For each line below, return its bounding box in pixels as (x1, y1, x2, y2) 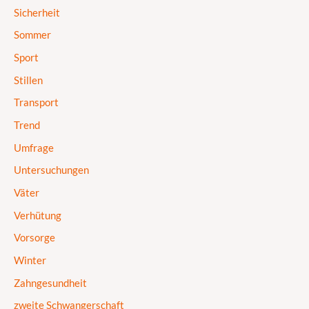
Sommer (14, 29, 51, 41)
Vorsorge (14, 232, 55, 244)
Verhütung (14, 209, 61, 221)
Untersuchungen (14, 164, 89, 177)
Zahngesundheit (14, 277, 87, 289)
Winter (14, 254, 46, 266)
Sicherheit (14, 6, 60, 19)
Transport (14, 97, 59, 109)
